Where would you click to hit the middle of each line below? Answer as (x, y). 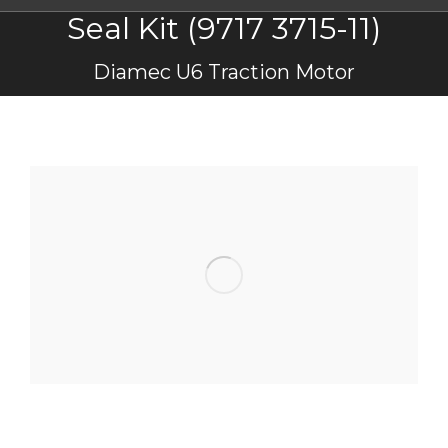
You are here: (224, 47)
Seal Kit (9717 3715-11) (224, 28)
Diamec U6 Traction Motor (224, 72)
